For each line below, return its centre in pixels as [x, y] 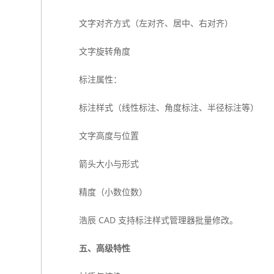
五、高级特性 [104, 248]
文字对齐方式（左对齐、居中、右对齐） [156, 23]
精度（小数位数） [113, 192]
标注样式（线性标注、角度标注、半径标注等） [168, 107]
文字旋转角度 [104, 51]
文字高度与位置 [109, 135]
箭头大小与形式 [109, 164]
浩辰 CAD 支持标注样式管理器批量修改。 [158, 220]
